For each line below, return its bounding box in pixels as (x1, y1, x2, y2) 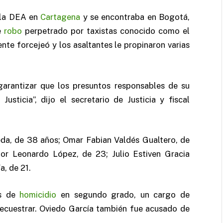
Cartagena (40, 12, 81, 22)
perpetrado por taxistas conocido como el (22, 26, 190, 36)
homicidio (19, 189, 57, 200)
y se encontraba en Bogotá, (80, 12, 190, 22)
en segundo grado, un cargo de (56, 189, 190, 200)
